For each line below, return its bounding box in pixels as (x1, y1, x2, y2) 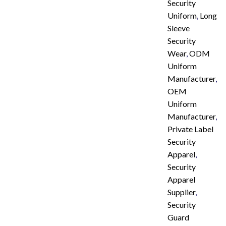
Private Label (167, 124, 213, 134)
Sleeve (167, 23, 190, 33)
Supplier (167, 187, 195, 197)
